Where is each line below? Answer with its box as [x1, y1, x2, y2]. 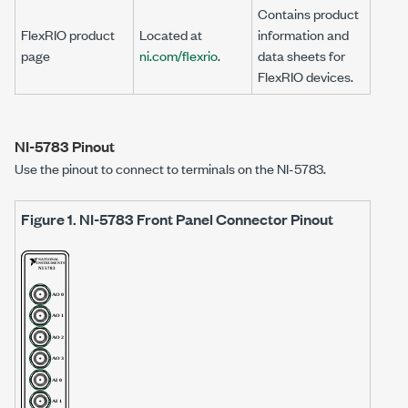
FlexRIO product [21, 25, 115, 44]
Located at [139, 25, 202, 44]
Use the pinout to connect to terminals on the [15, 158, 277, 178]
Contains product [258, 4, 359, 23]
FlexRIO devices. [258, 66, 353, 86]
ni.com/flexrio [139, 46, 218, 65]
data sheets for [258, 46, 345, 65]
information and [258, 25, 349, 44]
